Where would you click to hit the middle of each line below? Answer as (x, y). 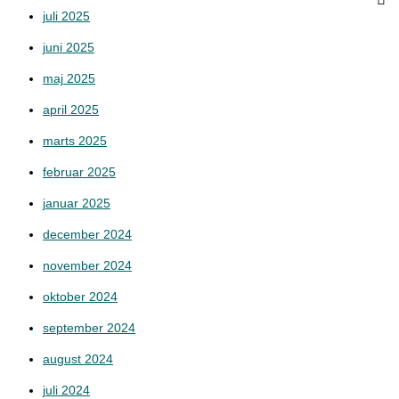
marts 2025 (75, 141)
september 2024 (89, 328)
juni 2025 (69, 47)
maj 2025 (69, 78)
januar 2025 (77, 203)
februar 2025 (79, 172)
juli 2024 (66, 390)
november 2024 (87, 265)
